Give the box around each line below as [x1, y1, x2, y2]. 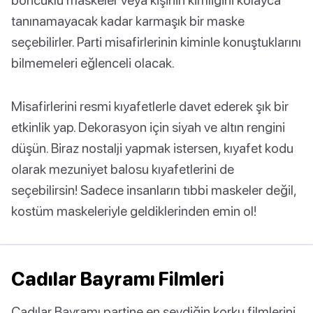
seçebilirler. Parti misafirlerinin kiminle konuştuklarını [11, 34, 301, 50]
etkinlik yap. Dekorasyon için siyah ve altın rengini [11, 119, 285, 136]
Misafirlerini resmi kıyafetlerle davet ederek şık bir [11, 98, 289, 115]
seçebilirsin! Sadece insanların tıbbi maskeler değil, [11, 182, 296, 198]
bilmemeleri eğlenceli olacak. [11, 54, 175, 71]
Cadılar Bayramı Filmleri [11, 268, 224, 291]
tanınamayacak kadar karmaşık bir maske [11, 13, 245, 29]
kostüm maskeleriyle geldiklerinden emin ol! [11, 203, 256, 219]
